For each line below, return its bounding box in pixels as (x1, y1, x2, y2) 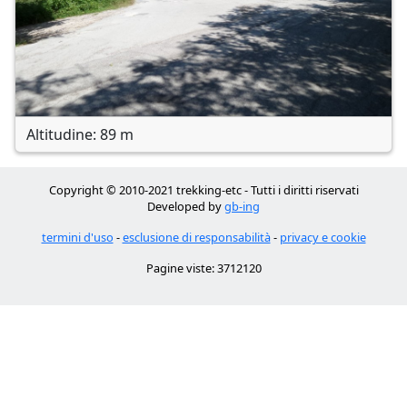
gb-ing (224, 198, 260, 214)
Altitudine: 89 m (26, 124, 134, 144)
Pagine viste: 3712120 (145, 260, 262, 276)
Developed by (147, 198, 224, 214)
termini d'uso (41, 229, 114, 245)
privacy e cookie (279, 229, 366, 245)
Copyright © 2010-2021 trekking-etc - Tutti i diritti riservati (48, 182, 359, 198)
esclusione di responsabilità (122, 229, 271, 245)
